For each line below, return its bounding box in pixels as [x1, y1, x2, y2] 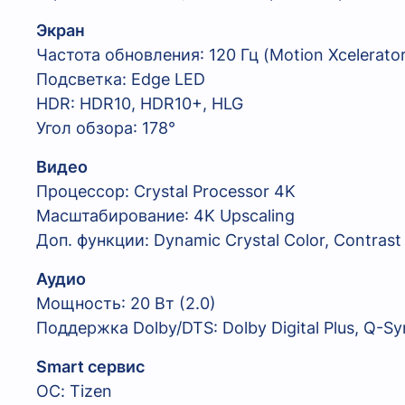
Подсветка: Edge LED [36, 70, 205, 89]
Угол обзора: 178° [36, 118, 175, 138]
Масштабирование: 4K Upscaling [36, 206, 295, 226]
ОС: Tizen [36, 381, 112, 401]
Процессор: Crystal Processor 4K [36, 182, 296, 202]
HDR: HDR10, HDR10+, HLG [36, 94, 243, 114]
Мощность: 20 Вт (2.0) [36, 294, 216, 314]
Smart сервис [36, 357, 145, 377]
